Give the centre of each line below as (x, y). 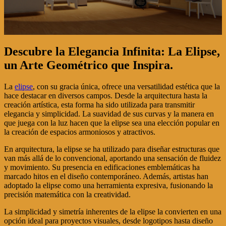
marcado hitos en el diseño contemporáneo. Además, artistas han (106, 176)
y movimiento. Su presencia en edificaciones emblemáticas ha (102, 167)
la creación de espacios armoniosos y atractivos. (80, 132)
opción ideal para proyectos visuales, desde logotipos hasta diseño (108, 220)
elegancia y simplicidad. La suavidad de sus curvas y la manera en (109, 114)
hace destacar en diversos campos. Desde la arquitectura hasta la (106, 95)
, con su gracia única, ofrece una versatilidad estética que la (126, 86)
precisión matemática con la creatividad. (67, 194)
